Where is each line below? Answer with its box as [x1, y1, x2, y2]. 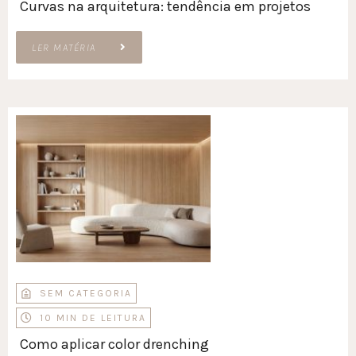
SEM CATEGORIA [40, 288, 132, 300]
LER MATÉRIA [32, 41, 96, 54]
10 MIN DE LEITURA [40, 312, 146, 324]
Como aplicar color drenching [20, 335, 209, 354]
